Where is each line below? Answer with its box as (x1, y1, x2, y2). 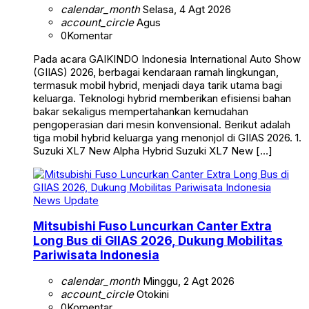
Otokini (134, 287, 169, 301)
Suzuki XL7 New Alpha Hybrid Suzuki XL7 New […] (33, 143, 272, 157)
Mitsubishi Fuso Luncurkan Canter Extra (33, 219, 272, 234)
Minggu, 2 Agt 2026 (140, 274, 235, 288)
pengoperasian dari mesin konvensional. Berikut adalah (33, 117, 290, 131)
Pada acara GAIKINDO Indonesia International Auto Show (33, 52, 301, 66)
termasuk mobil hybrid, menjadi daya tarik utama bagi (33, 78, 282, 92)
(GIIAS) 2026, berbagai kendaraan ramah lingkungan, (33, 65, 279, 79)
